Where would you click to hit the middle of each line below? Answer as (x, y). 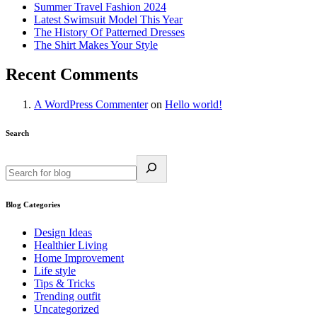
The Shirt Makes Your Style (96, 45)
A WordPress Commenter (91, 105)
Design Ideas (63, 233)
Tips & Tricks (64, 284)
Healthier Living (71, 246)
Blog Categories (33, 205)
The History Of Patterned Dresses (109, 32)
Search (17, 133)
